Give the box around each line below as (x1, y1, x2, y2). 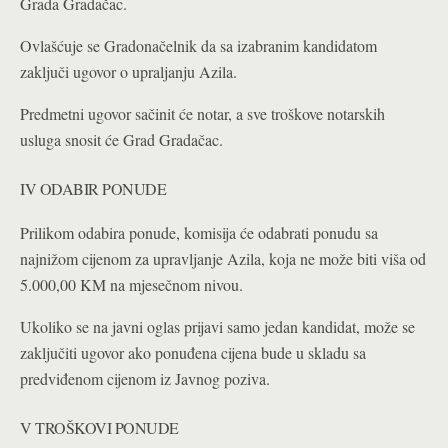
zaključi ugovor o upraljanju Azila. (20, 61, 237, 83)
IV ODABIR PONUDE (20, 178, 167, 200)
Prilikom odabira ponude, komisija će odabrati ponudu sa (20, 222, 378, 244)
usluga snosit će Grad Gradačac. (20, 129, 223, 151)
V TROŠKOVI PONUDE (20, 417, 179, 439)
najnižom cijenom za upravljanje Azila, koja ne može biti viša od (20, 248, 426, 270)
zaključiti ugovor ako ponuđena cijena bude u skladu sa (20, 342, 366, 364)
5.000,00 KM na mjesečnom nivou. (20, 274, 243, 296)
